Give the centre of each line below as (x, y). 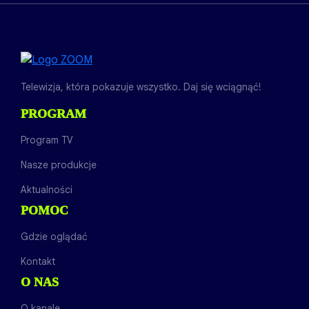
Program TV (47, 140)
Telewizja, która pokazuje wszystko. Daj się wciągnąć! (141, 87)
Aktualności (47, 189)
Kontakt (38, 261)
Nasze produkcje (59, 165)
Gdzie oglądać (54, 236)
